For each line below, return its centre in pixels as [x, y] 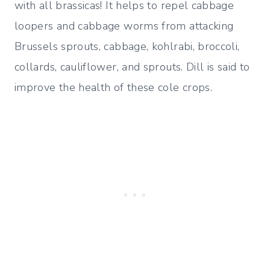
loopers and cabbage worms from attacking [124, 26]
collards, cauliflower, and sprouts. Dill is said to [132, 67]
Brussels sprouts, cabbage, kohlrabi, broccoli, [127, 46]
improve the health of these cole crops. [114, 87]
